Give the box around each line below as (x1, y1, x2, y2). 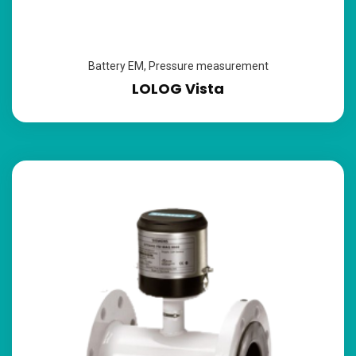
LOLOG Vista (132, 79, 224, 99)
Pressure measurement (148, 60, 269, 72)
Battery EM (87, 60, 144, 72)
